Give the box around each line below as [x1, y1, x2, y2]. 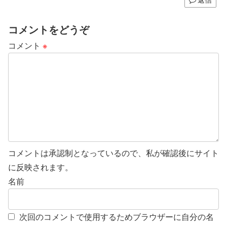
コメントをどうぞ [8, 22, 89, 37]
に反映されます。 [8, 161, 73, 173]
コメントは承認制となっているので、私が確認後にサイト [8, 147, 219, 159]
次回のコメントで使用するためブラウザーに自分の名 [19, 211, 214, 223]
